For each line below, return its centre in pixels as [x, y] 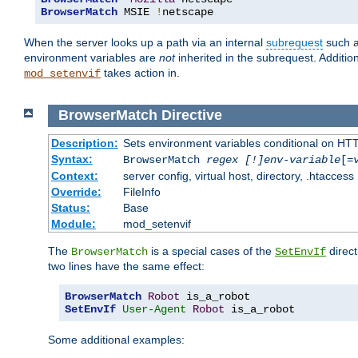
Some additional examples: [116, 339]
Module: [73, 223]
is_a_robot [260, 309]
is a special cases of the [211, 251]
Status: [70, 207]
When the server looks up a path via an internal [145, 43]
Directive [191, 115]
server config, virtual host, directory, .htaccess [238, 175]
